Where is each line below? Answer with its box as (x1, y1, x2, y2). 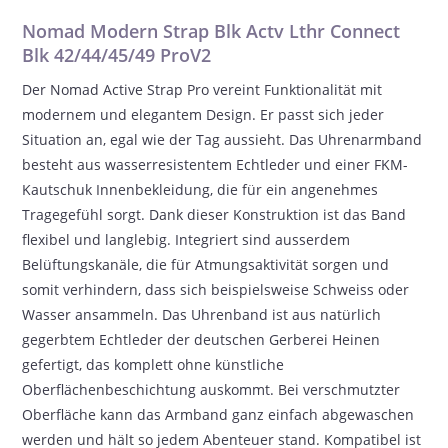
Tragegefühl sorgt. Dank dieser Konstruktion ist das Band (22, 205, 407, 224)
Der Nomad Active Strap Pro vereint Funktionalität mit (22, 80, 383, 99)
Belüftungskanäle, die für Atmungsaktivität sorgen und (22, 255, 390, 274)
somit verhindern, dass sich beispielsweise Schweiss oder (22, 280, 410, 299)
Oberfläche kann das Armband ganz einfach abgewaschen (22, 405, 415, 424)
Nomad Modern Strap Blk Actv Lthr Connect (22, 19, 401, 43)
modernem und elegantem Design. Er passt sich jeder (22, 105, 385, 124)
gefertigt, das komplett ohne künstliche (22, 355, 285, 374)
